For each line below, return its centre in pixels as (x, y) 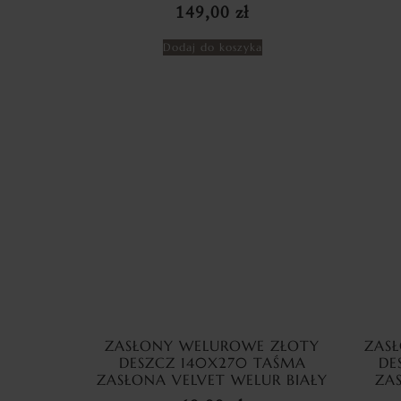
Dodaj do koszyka (212, 47)
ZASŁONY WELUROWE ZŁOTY (212, 346)
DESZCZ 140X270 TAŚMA (212, 363)
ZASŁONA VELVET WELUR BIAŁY (212, 380)
